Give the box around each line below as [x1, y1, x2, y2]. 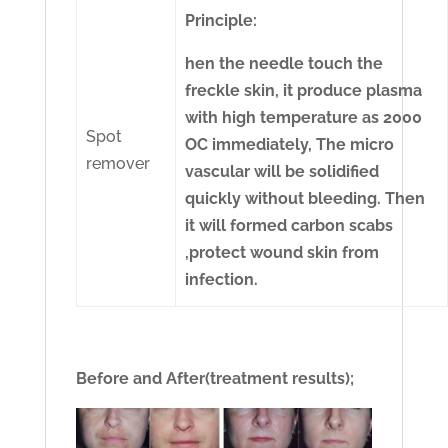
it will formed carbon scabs [185, 216, 394, 236]
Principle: [185, 11, 258, 31]
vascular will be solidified [185, 162, 380, 182]
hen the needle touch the [185, 54, 384, 74]
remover [86, 154, 151, 174]
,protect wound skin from [185, 243, 380, 263]
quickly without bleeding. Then [185, 189, 426, 209]
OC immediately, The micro [185, 135, 395, 155]
